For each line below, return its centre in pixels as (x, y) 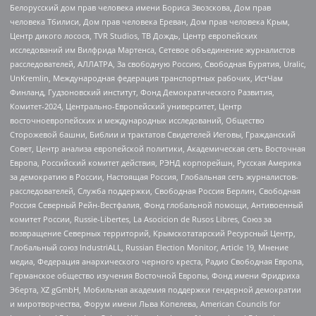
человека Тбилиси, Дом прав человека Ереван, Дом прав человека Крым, (150, 21)
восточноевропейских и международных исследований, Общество (137, 120)
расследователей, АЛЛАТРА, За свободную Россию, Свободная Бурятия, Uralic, (158, 63)
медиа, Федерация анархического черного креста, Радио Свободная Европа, (157, 261)
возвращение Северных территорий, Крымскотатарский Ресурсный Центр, (153, 233)
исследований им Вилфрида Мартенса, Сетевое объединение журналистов (152, 49)
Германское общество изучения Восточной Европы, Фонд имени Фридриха (155, 275)
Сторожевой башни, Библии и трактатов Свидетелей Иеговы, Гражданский (153, 134)
